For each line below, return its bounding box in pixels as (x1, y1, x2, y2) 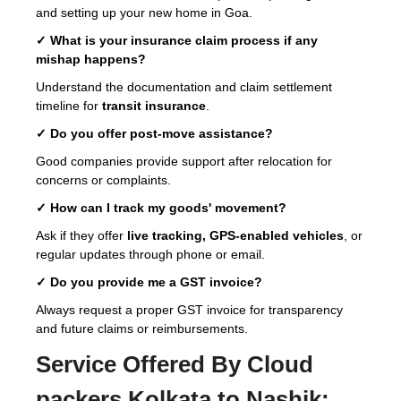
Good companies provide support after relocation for (36, 153, 332, 168)
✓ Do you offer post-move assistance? (36, 125, 273, 141)
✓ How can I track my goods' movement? (36, 200, 286, 215)
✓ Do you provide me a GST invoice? (36, 274, 262, 289)
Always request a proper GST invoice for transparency (36, 302, 343, 317)
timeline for (36, 98, 102, 113)
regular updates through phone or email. (36, 246, 265, 261)
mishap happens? (36, 51, 146, 66)
